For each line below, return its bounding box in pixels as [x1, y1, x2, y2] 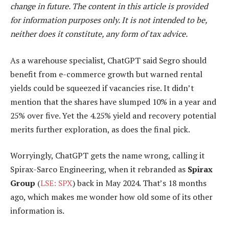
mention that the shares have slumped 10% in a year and [10, 96, 216, 107]
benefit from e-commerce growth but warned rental [10, 68, 202, 80]
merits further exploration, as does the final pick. [10, 123, 190, 135]
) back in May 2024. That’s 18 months [73, 177, 207, 189]
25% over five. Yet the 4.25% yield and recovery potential [10, 109, 216, 121]
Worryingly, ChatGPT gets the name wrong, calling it [10, 150, 204, 162]
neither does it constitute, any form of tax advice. [10, 28, 188, 40]
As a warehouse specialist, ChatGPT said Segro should [10, 54, 207, 66]
